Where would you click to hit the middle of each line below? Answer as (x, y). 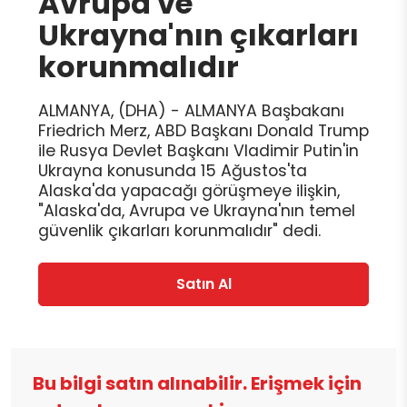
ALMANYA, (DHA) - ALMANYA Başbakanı (191, 111)
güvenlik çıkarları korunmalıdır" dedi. (179, 231)
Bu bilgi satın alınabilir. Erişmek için (197, 384)
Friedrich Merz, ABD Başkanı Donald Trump (203, 131)
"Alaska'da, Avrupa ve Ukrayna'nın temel (197, 211)
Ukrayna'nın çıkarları (199, 35)
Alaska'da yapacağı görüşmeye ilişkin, (189, 191)
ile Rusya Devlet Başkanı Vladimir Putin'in (199, 151)
